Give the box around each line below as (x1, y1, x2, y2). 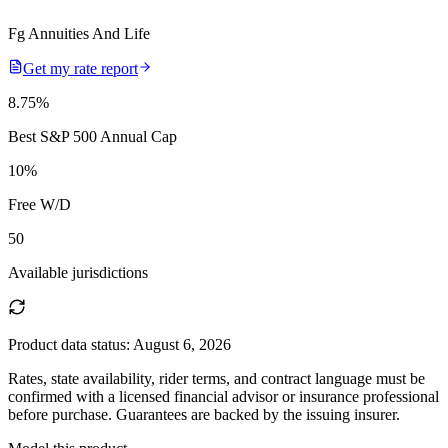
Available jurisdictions (8, 263, 148, 281)
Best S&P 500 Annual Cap (8, 127, 177, 145)
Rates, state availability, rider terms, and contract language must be (8, 369, 425, 387)
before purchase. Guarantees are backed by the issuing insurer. (8, 405, 400, 423)
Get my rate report (23, 59, 138, 77)
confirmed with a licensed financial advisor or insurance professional (8, 387, 439, 405)
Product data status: (8, 335, 133, 353)
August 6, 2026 (133, 335, 231, 353)
